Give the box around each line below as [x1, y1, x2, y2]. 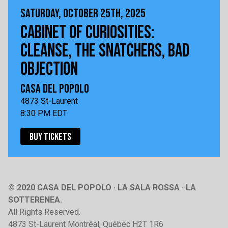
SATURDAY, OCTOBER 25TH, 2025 [20, 6, 146, 21]
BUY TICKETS [30, 130, 71, 143]
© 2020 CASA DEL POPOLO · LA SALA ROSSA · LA [8, 182, 196, 192]
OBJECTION [20, 58, 78, 80]
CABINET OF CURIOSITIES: [20, 21, 154, 44]
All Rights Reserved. [8, 207, 80, 217]
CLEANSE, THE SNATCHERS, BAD [20, 40, 189, 62]
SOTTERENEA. [8, 194, 62, 205]
